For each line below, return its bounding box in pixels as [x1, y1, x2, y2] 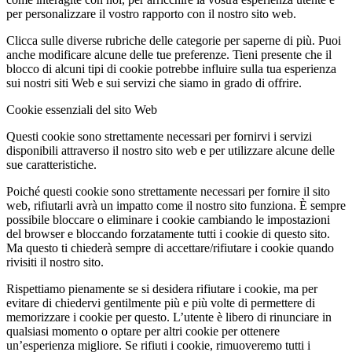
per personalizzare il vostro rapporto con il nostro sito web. [6, 6, 296, 20]
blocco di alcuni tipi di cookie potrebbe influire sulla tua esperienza [6, 61, 336, 75]
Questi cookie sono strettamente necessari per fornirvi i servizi [6, 129, 312, 143]
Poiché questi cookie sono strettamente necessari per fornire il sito [6, 184, 330, 198]
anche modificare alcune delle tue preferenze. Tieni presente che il [6, 47, 332, 61]
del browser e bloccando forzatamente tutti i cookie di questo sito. [6, 226, 330, 240]
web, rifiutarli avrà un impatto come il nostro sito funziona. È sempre [6, 198, 346, 212]
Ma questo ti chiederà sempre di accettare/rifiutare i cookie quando [6, 240, 334, 255]
